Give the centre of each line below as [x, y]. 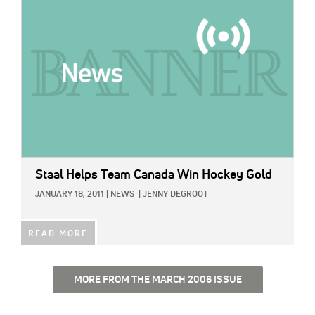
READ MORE [58, 234]
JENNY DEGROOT [175, 194]
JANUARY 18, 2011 [70, 194]
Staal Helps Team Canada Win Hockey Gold [154, 175]
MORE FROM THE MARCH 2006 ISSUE [157, 279]
